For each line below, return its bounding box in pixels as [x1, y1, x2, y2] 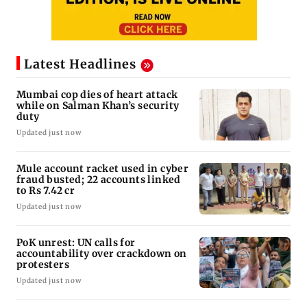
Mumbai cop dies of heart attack [16, 88, 178, 101]
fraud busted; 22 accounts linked [16, 173, 181, 186]
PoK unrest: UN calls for [16, 236, 136, 249]
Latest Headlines [24, 56, 136, 73]
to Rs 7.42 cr [16, 184, 75, 197]
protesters [16, 258, 69, 271]
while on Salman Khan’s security [16, 99, 180, 112]
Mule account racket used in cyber [16, 162, 189, 175]
